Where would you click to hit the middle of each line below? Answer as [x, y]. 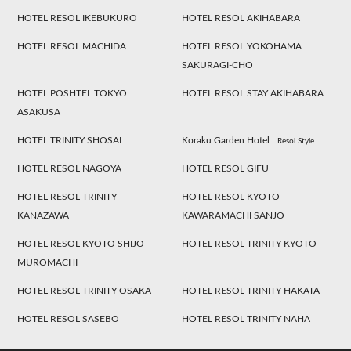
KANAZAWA [43, 216]
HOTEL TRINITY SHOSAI [70, 141]
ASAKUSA [39, 112]
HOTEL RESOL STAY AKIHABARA [253, 94]
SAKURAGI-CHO [218, 65]
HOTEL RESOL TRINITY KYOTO [250, 244]
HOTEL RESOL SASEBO [69, 319]
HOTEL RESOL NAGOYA [70, 169]
